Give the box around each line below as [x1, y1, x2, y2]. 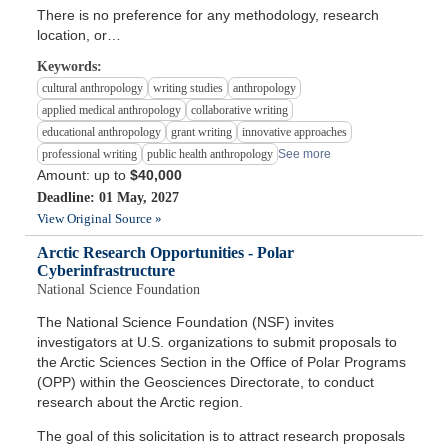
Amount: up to [37, 167, 131, 184]
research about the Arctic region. [37, 394, 244, 411]
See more [278, 147, 332, 162]
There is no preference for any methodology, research [37, 7, 380, 24]
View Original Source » [37, 211, 163, 227]
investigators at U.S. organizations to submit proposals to [37, 334, 398, 351]
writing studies [153, 81, 224, 96]
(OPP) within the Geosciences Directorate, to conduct [37, 374, 375, 391]
